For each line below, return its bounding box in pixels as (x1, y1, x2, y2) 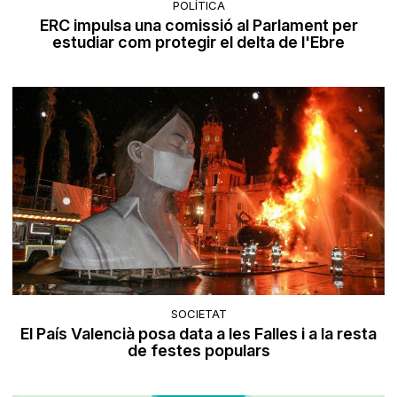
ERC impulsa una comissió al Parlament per (39, 16, 358, 35)
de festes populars (127, 340, 270, 360)
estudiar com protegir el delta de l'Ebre (52, 33, 345, 52)
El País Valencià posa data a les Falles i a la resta (20, 323, 377, 343)
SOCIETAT (170, 306, 227, 321)
